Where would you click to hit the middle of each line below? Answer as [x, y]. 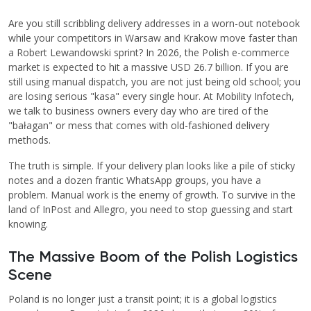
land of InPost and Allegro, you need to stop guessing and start [151, 210]
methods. [30, 140]
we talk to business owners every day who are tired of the [138, 111]
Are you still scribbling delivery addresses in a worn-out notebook [154, 24]
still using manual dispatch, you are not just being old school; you [154, 82]
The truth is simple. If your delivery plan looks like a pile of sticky [152, 166]
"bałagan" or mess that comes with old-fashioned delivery [139, 126]
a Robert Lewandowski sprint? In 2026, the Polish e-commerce [149, 53]
